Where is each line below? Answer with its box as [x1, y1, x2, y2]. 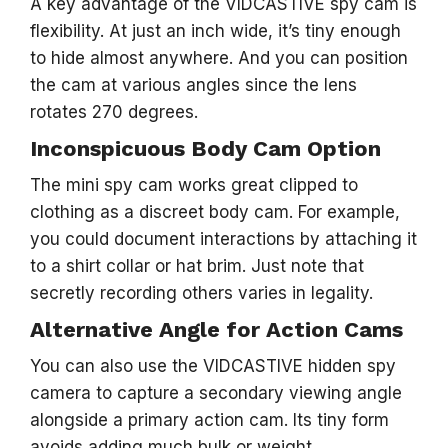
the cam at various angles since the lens [30, 75, 357, 95]
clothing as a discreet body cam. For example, [30, 202, 400, 222]
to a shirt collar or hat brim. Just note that [30, 256, 364, 276]
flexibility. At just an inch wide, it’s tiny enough [30, 21, 401, 41]
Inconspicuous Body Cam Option [30, 136, 381, 161]
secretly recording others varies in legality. [30, 283, 373, 303]
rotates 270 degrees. [30, 102, 198, 122]
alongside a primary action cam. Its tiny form [30, 410, 389, 430]
